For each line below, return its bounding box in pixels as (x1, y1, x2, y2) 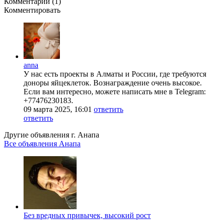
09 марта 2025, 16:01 (24, 105, 92, 113)
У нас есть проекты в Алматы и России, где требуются (24, 69, 206, 78)
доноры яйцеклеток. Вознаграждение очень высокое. (24, 78, 202, 87)
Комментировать (4, 5, 60, 14)
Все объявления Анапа (4, 139, 81, 148)
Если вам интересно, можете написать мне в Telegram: (24, 87, 206, 96)
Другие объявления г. (4, 130, 78, 139)
